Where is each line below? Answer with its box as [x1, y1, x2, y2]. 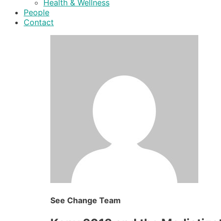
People [24, 7, 49, 17]
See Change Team [50, 195, 121, 206]
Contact [24, 17, 54, 27]
